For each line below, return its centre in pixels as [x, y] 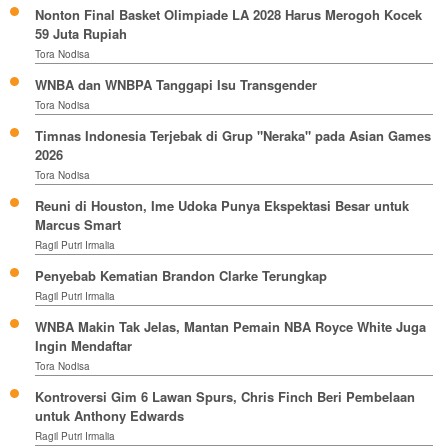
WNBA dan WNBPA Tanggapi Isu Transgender [176, 85]
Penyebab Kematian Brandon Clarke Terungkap [181, 276]
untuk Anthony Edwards [109, 416]
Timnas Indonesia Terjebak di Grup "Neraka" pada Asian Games [233, 136]
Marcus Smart [78, 225]
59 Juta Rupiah [81, 34]
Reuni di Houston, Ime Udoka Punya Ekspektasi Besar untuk [222, 206]
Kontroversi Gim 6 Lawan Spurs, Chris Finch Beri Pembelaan [225, 397]
